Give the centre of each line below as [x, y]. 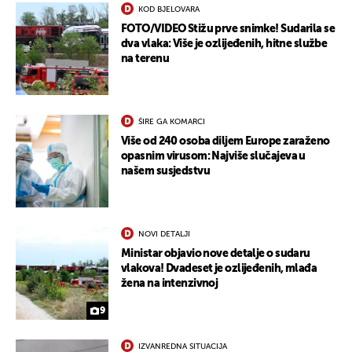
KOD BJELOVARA [169, 10]
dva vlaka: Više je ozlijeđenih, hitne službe [224, 44]
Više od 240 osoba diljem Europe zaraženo [225, 142]
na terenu [145, 59]
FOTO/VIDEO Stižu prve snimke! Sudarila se [228, 29]
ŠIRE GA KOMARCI [172, 122]
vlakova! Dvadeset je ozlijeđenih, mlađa [219, 269]
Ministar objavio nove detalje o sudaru [216, 254]
